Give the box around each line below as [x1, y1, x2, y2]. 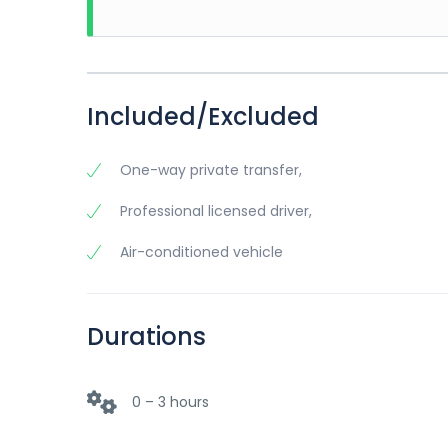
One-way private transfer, [116, 160, 302, 180]
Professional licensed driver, [116, 201, 312, 221]
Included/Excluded [87, 100, 319, 133]
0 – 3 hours [132, 391, 209, 412]
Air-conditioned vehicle [116, 242, 283, 262]
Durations [87, 320, 206, 353]
